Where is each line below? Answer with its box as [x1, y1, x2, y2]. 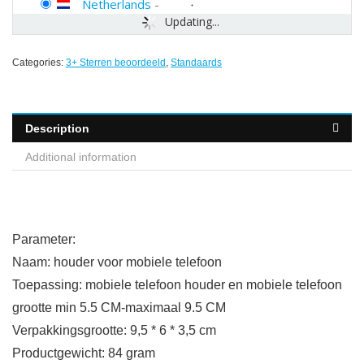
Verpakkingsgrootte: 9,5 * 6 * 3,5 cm [12, 323, 216, 338]
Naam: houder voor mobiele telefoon [12, 255, 222, 270]
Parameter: [12, 232, 76, 247]
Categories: [12, 57, 66, 69]
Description [25, 122, 89, 136]
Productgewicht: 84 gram [12, 346, 155, 361]
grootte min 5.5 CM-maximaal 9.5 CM [12, 301, 226, 315]
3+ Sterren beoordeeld [66, 57, 166, 69]
